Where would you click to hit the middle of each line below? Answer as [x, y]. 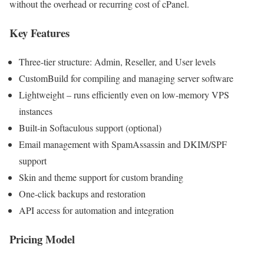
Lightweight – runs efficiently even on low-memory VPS [124, 94]
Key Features [39, 33]
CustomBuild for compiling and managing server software [126, 78]
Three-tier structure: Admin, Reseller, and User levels [117, 61]
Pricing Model [42, 239]
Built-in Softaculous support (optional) [90, 127]
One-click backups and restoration [82, 193]
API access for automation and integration [96, 210]
